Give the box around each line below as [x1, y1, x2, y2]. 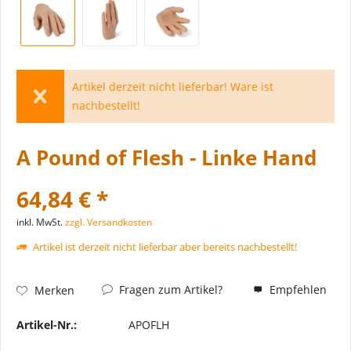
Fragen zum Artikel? [116, 282, 223, 297]
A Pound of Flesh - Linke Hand [16, 143, 317, 172]
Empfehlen [266, 282, 327, 297]
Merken [34, 282, 74, 298]
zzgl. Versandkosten [65, 215, 152, 229]
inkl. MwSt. [16, 215, 65, 229]
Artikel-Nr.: [16, 317, 77, 332]
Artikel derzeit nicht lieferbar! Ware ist [71, 79, 273, 94]
